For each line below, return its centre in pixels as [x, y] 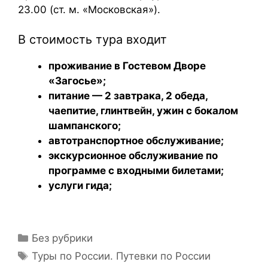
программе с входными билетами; [136, 170]
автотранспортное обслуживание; [136, 141]
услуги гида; [80, 185]
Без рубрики [63, 238]
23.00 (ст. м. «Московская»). [89, 9]
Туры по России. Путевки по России [121, 256]
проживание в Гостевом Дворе [127, 66]
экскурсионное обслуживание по [133, 156]
